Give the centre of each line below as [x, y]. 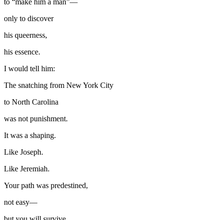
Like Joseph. [24, 152]
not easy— [21, 202]
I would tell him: [29, 68]
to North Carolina [31, 102]
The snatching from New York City [59, 85]
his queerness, [26, 35]
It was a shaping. [30, 135]
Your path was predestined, [46, 185]
